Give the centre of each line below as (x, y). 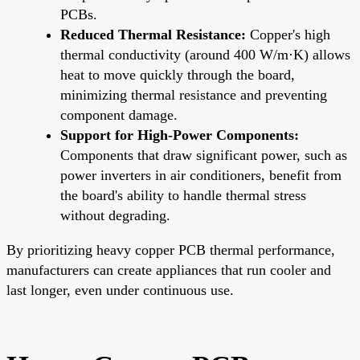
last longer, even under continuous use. (120, 290)
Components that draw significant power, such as (204, 155)
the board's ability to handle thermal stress (183, 195)
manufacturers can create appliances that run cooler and (169, 270)
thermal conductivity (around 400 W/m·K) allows (205, 54)
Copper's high (288, 34)
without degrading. (115, 215)
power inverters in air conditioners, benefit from (201, 175)
